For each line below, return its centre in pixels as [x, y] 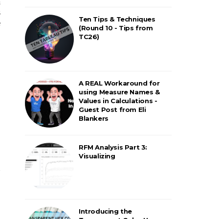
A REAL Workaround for [119, 83]
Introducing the [105, 211]
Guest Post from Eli [112, 109]
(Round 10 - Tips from [116, 28]
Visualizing [97, 156]
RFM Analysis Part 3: [113, 147]
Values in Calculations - [118, 100]
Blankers [94, 118]
